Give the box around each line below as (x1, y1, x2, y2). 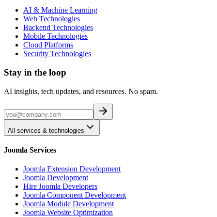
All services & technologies (8, 126, 84, 134)
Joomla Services (4, 146, 56, 155)
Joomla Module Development (23, 200, 114, 208)
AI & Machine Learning (23, 6, 97, 15)
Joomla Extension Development (23, 165, 121, 173)
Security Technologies (23, 49, 91, 58)
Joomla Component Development (23, 191, 126, 200)
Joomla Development (23, 173, 88, 182)
